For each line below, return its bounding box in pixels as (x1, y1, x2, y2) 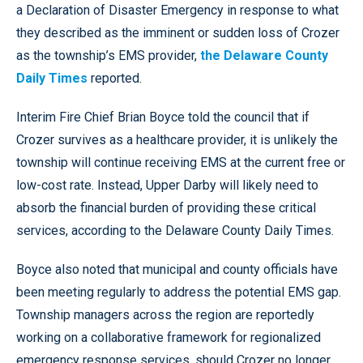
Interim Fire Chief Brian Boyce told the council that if (16, 109, 310, 125)
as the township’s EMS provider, (16, 47, 200, 63)
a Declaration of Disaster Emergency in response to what (16, 2, 339, 18)
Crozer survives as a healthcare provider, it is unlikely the (16, 131, 338, 147)
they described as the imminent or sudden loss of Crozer (16, 24, 340, 41)
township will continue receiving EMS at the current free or (16, 154, 345, 170)
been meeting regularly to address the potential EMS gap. (16, 284, 341, 300)
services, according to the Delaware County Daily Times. (16, 222, 334, 238)
